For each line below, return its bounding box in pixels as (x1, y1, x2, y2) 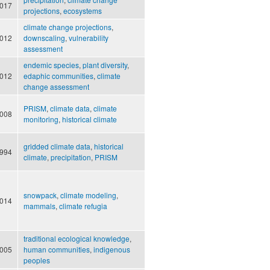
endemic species (24, 60, 79, 71)
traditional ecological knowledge (24, 233, 130, 244)
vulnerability (69, 33, 108, 43)
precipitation (51, 152, 91, 163)
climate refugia (59, 201, 107, 212)
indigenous (93, 244, 130, 255)
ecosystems (63, 5, 102, 16)
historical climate (62, 114, 117, 125)
